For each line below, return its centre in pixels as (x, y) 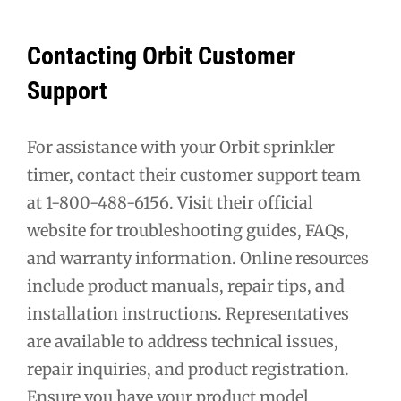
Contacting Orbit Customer (161, 56)
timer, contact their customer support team (194, 175)
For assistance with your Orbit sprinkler (181, 148)
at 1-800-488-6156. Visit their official (170, 203)
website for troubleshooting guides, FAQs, (188, 231)
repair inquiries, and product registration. (188, 370)
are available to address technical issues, (183, 342)
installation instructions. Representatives (188, 314)
